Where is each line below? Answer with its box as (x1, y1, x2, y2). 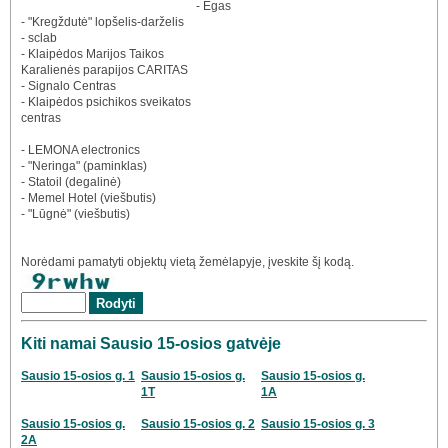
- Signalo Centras (21, 79, 116, 94)
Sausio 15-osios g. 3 (261, 416, 375, 431)
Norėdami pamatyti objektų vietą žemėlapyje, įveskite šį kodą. (21, 255, 354, 270)
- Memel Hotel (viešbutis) (21, 191, 156, 206)
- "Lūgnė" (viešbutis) (21, 207, 130, 222)
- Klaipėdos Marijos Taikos (21, 47, 164, 62)
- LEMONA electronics (21, 143, 140, 158)
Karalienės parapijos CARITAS (21, 63, 188, 78)
